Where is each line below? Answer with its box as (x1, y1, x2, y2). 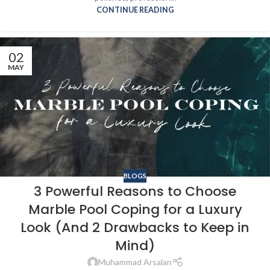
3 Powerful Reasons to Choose (34, 182, 236, 201)
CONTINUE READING (96, 5, 174, 14)
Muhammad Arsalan (98, 257, 172, 268)
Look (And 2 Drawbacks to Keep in (20, 218, 250, 237)
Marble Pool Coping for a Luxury (28, 200, 242, 219)
